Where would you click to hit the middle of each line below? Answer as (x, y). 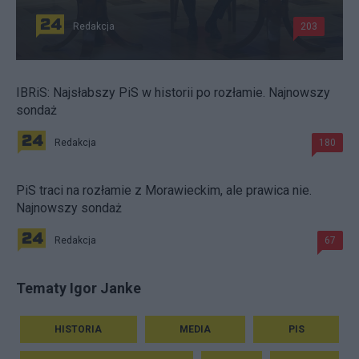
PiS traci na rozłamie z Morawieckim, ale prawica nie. (164, 191)
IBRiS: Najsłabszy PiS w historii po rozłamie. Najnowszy (173, 93)
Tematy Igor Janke (79, 288)
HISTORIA (79, 330)
